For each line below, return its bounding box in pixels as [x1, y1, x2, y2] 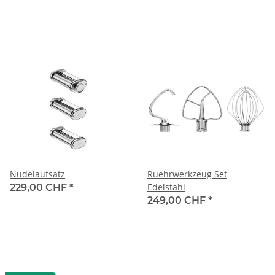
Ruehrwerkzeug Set [147, 168, 227, 180]
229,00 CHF [10, 181, 69, 193]
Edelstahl [147, 180, 185, 193]
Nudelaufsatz [10, 168, 65, 180]
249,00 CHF [147, 194, 208, 206]
